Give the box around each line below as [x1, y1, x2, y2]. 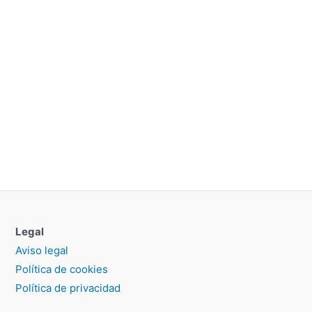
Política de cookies [15, 263, 108, 276]
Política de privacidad [15, 281, 120, 295]
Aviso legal [15, 244, 68, 258]
